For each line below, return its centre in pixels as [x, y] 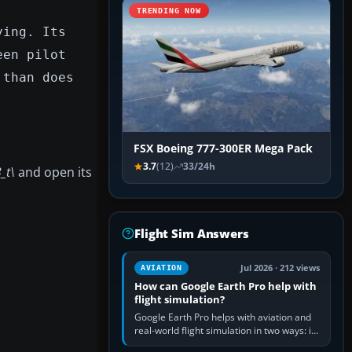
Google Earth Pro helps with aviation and [223, 317]
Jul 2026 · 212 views [280, 268]
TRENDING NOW [169, 11]
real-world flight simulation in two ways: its [227, 331]
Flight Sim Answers [192, 234]
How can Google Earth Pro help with [225, 286]
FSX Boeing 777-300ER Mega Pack [223, 149]
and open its [53, 172]
